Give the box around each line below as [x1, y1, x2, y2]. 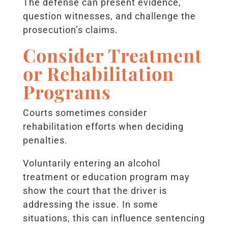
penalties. [22, 135, 68, 146]
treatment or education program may [22, 172, 190, 183]
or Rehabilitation [22, 61, 174, 86]
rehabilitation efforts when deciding [22, 121, 184, 132]
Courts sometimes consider [22, 107, 147, 119]
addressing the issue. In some [22, 199, 158, 210]
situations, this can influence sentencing [22, 213, 205, 224]
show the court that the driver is [22, 185, 167, 196]
